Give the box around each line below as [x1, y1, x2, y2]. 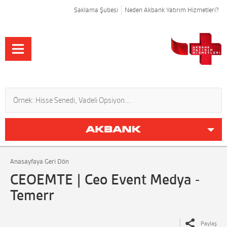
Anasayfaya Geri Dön [10, 158, 69, 165]
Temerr [10, 186, 54, 204]
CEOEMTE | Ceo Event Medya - [10, 170, 200, 188]
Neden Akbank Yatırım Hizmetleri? [125, 6, 219, 14]
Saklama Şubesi [74, 6, 118, 14]
